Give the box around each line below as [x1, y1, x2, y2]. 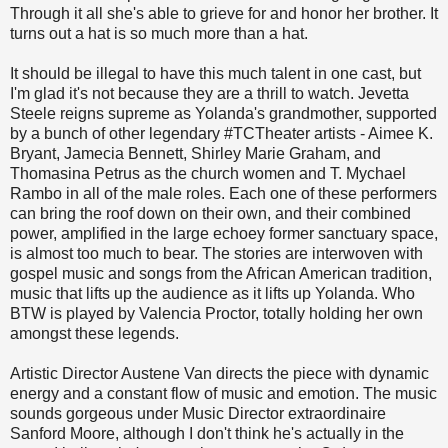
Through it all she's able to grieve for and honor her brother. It [10, 5, 438, 23]
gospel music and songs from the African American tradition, [10, 265, 432, 283]
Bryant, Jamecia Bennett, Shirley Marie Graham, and [10, 145, 381, 163]
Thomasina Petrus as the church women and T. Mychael [10, 165, 406, 183]
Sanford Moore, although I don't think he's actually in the [10, 425, 404, 443]
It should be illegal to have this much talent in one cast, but [10, 65, 421, 83]
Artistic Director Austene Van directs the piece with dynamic [10, 365, 429, 383]
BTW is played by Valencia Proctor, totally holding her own [10, 305, 423, 323]
